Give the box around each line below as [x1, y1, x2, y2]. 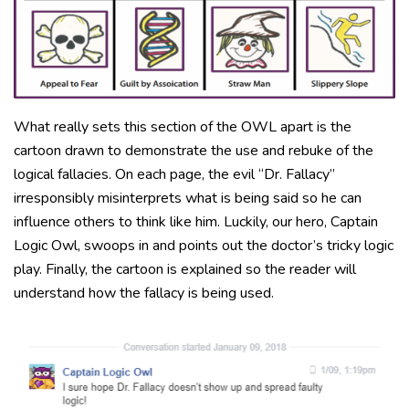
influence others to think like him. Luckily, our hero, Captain [14, 212, 378, 233]
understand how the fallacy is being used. [14, 283, 274, 304]
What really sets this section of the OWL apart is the [14, 117, 351, 138]
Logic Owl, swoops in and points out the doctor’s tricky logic [14, 236, 393, 257]
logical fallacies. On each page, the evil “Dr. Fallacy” [14, 164, 335, 185]
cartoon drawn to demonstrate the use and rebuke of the [14, 141, 373, 162]
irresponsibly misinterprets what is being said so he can [14, 188, 362, 209]
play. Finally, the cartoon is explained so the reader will [14, 259, 356, 280]
